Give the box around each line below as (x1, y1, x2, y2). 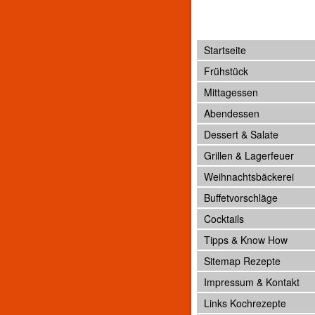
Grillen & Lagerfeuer (204, 148, 294, 162)
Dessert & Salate (204, 127, 278, 141)
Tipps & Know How (204, 233, 288, 247)
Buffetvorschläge (204, 191, 278, 205)
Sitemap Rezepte (204, 254, 281, 268)
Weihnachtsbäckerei (204, 169, 294, 184)
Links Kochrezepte (204, 296, 286, 310)
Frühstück (204, 64, 248, 78)
